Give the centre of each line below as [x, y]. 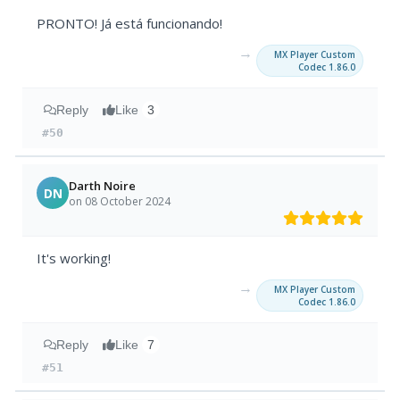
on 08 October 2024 [120, 201]
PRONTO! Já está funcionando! [130, 24]
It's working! [74, 258]
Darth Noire [103, 185]
